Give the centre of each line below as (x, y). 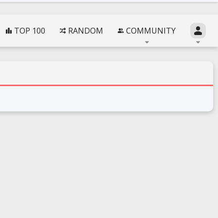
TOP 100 (30, 31)
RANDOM (86, 31)
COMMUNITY (151, 31)
